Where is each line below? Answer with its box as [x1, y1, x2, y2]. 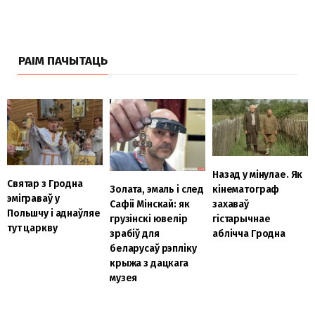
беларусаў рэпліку [109, 243, 197, 255]
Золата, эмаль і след [109, 184, 205, 196]
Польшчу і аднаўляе [7, 207, 101, 219]
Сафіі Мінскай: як [109, 198, 190, 211]
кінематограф [212, 183, 280, 195]
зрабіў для [109, 228, 160, 240]
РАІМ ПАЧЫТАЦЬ [18, 53, 108, 69]
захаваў [212, 198, 249, 210]
